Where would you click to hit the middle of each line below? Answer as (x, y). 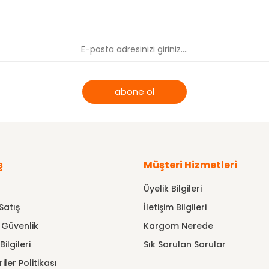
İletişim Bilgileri (175, 207)
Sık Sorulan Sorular (184, 244)
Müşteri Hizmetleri (190, 165)
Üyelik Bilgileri (172, 189)
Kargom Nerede (178, 226)
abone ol (134, 92)
